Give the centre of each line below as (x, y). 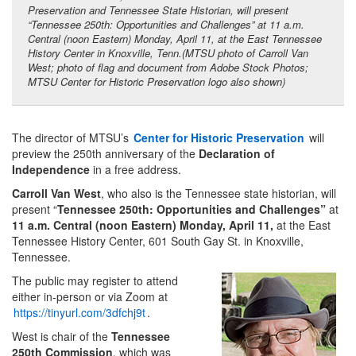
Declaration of (237, 153)
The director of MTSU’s (72, 137)
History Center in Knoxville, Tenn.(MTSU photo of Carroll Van (168, 52)
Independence (51, 169)
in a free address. (135, 169)
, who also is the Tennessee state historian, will (219, 193)
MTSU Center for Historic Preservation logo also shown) (157, 81)
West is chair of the (62, 336)
